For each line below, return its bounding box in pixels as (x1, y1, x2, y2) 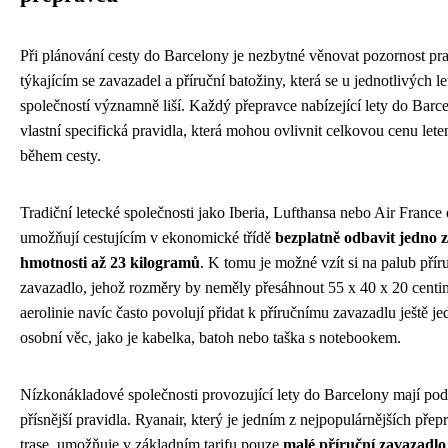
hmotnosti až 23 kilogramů (20, 254, 200, 272)
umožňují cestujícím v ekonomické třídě (20, 229, 275, 247)
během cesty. (20, 147, 101, 165)
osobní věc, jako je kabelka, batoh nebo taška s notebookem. (20, 329, 401, 347)
